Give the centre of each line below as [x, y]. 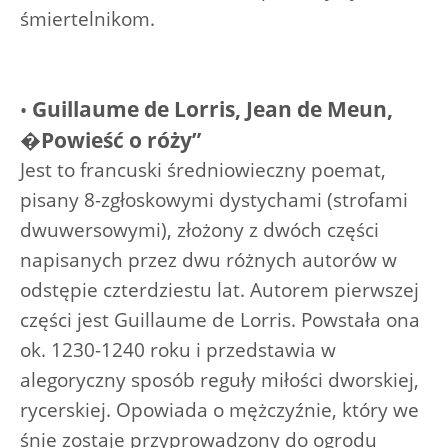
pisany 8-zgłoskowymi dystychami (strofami [214, 199]
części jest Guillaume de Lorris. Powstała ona [220, 319]
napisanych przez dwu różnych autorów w [208, 259]
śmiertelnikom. [87, 18]
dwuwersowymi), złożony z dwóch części [199, 229]
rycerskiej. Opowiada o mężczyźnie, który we [219, 409]
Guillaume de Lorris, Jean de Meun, [212, 108]
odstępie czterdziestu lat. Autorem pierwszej [219, 289]
